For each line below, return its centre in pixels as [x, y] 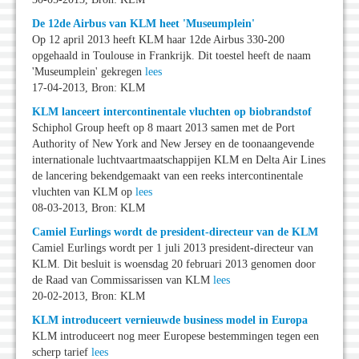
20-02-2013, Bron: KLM [89, 296]
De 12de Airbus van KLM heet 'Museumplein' [143, 24]
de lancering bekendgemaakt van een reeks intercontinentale [167, 176]
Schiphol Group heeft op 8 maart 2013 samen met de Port [163, 128]
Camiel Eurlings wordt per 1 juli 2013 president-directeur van [173, 248]
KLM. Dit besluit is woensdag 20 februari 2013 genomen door [174, 264]
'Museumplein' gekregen [89, 72]
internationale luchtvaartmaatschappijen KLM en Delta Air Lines [179, 160]
